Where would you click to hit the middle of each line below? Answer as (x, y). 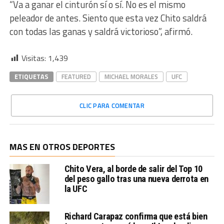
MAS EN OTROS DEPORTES (62, 147)
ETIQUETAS (31, 76)
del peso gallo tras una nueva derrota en (136, 179)
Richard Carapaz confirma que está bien (136, 216)
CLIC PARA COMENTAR (112, 105)
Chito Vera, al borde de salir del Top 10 (133, 169)
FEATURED (76, 76)
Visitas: (33, 58)
